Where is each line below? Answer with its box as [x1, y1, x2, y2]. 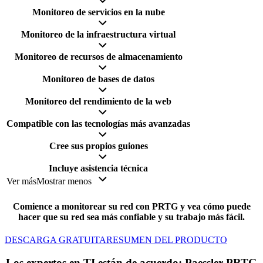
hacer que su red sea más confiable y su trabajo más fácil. [18, 211, 245, 222]
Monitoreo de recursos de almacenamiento [14, 52, 183, 62]
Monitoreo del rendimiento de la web [25, 96, 171, 107]
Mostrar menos [36, 176, 92, 187]
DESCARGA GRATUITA [5, 234, 106, 245]
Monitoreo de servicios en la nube [32, 7, 165, 18]
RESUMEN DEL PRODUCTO [106, 234, 227, 245]
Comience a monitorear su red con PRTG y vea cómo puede [12, 201, 251, 211]
